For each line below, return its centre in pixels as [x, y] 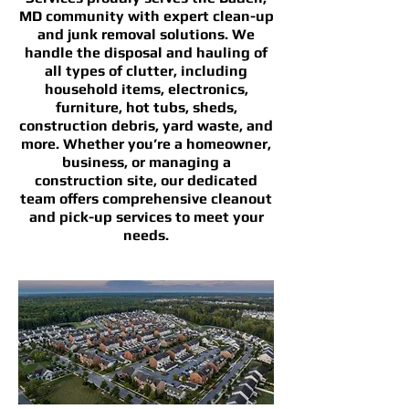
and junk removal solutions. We [146, 34]
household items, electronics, [146, 89]
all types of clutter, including [146, 71]
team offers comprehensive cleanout [146, 199]
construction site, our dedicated [146, 180]
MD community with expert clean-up [146, 16]
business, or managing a [146, 162]
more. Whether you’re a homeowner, [146, 144]
